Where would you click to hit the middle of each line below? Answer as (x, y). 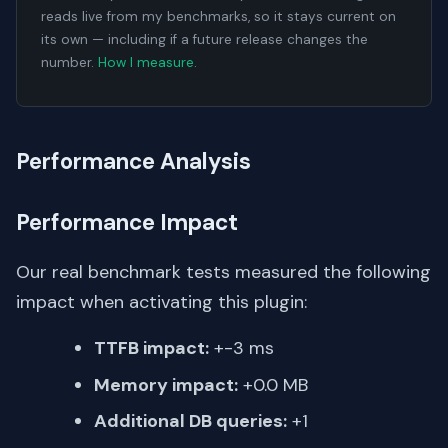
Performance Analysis (133, 162)
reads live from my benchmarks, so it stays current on (218, 17)
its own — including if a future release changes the (204, 40)
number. (69, 63)
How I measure (146, 63)
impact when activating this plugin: (161, 302)
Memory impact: (166, 384)
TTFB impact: (151, 348)
